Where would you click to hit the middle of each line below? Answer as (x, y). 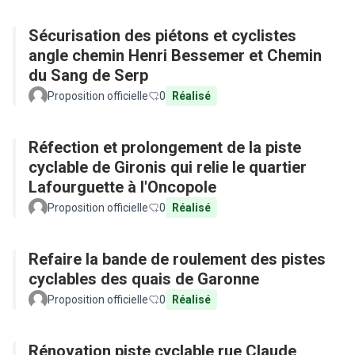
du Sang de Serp (88, 75)
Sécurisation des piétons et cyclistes (162, 36)
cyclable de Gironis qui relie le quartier (168, 167)
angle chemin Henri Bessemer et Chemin (175, 55)
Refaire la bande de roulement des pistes (177, 259)
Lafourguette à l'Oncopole (122, 187)
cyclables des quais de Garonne (144, 279)
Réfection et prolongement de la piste (165, 147)
